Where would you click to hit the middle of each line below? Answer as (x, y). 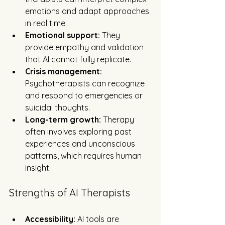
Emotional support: (63, 35)
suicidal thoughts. (58, 108)
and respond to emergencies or (85, 96)
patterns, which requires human (84, 156)
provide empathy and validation (85, 47)
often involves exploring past (79, 132)
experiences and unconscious (81, 144)
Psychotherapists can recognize (86, 84)
